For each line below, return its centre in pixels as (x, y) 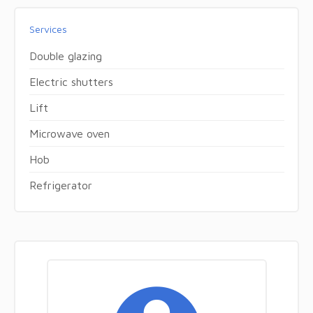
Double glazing (65, 56)
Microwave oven (69, 133)
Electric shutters (71, 81)
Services (48, 29)
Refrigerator (60, 185)
